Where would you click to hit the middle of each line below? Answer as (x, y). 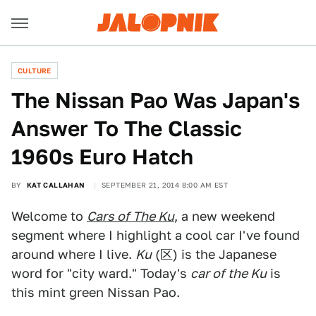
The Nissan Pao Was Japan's (156, 100)
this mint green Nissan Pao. (96, 292)
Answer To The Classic (127, 128)
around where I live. (73, 254)
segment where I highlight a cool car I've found (156, 235)
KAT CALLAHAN (56, 185)
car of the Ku (229, 273)
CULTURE (35, 71)
